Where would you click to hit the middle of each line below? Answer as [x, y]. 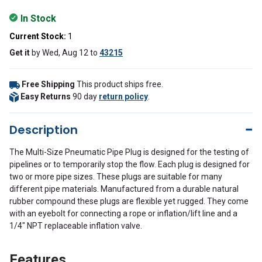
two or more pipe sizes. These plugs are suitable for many [116, 177]
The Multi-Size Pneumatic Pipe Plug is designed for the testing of [129, 152]
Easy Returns [46, 96]
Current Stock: [38, 36]
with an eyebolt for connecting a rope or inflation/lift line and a [123, 213]
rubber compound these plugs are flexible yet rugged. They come [129, 201]
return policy [123, 96]
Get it [20, 53]
